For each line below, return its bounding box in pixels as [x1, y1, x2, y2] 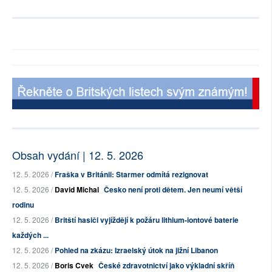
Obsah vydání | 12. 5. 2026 [12, 147, 143, 163]
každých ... [12, 229, 49, 241]
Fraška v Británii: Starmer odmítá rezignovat [55, 169, 208, 180]
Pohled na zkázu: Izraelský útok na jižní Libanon [55, 245, 218, 256]
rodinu [12, 199, 34, 211]
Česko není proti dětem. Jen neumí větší [104, 184, 242, 195]
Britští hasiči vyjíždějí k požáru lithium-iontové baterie [55, 214, 239, 226]
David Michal [55, 184, 99, 195]
